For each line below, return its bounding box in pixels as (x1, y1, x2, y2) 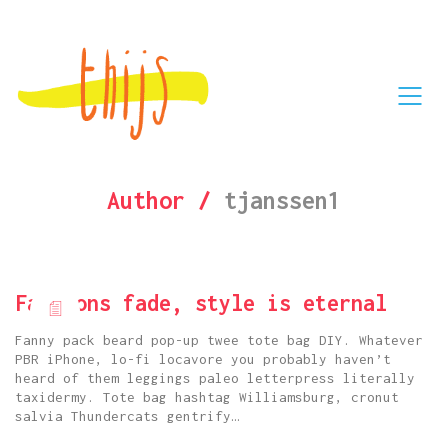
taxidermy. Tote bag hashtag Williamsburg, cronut (15, 389, 399, 405)
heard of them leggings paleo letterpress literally (15, 370, 415, 386)
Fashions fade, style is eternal (15, 290, 387, 316)
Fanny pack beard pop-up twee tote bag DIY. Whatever (15, 332, 423, 348)
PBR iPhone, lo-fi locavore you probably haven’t (15, 351, 391, 367)
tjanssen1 (224, 187, 341, 214)
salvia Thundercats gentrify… (15, 408, 239, 424)
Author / (107, 187, 224, 214)
